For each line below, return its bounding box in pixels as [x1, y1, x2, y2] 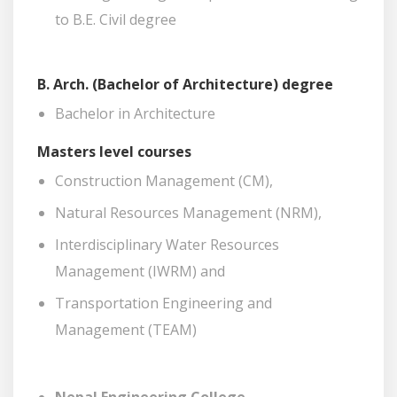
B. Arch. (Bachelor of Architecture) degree [37, 74, 333, 94]
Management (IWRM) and [55, 261, 225, 281]
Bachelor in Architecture [55, 104, 215, 123]
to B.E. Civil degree [55, 10, 176, 29]
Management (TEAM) [55, 320, 197, 339]
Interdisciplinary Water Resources [55, 235, 279, 254]
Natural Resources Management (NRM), [55, 203, 322, 222]
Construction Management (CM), [55, 171, 273, 191]
